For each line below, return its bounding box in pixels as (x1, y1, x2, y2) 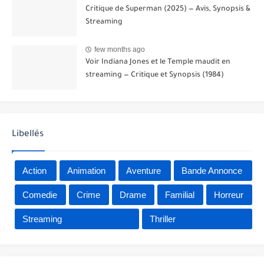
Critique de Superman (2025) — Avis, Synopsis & (85, 5, 250, 14)
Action (22, 165, 47, 176)
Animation (67, 165, 105, 176)
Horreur (214, 189, 244, 200)
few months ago (94, 45, 145, 54)
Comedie (22, 189, 57, 200)
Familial (165, 189, 195, 200)
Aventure (126, 165, 161, 176)
